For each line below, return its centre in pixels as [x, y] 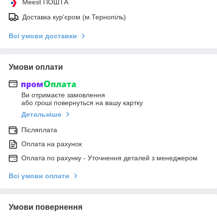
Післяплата [39, 130]
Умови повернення [46, 207]
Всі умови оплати [39, 176]
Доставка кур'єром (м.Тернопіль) [74, 17]
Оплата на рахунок [52, 144]
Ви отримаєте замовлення [63, 95]
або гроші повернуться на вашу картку [82, 102]
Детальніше [41, 114]
